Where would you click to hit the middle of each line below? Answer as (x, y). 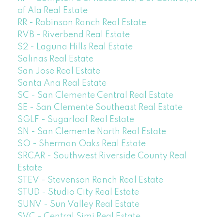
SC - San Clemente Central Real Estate (95, 96)
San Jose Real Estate (59, 71)
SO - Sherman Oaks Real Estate (81, 144)
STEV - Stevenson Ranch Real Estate (90, 180)
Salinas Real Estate (55, 59)
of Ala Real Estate (52, 11)
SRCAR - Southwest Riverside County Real (102, 156)
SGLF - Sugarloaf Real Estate (76, 120)
